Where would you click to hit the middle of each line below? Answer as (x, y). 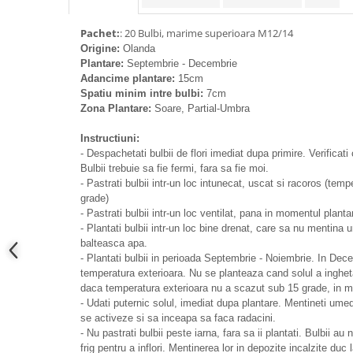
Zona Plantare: (116, 109)
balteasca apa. (114, 243)
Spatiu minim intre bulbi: (142, 94)
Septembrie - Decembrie (180, 64)
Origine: (102, 49)
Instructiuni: (110, 139)
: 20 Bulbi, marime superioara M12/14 (206, 33)
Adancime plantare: (128, 79)
